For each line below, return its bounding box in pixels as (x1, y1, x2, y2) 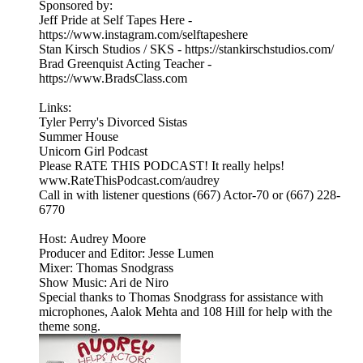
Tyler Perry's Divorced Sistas (39, 115, 187, 130)
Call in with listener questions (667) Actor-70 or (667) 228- (39, 188, 340, 203)
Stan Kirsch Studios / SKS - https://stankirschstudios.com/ (39, 42, 334, 57)
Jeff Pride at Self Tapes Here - (39, 13, 192, 28)
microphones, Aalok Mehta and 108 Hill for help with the (39, 305, 332, 319)
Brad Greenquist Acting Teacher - (39, 57, 211, 71)
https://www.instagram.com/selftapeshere (39, 28, 248, 42)
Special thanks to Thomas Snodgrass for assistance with (39, 290, 323, 305)
